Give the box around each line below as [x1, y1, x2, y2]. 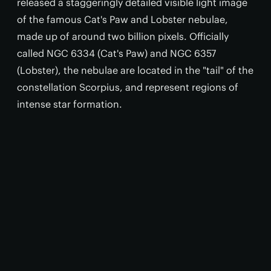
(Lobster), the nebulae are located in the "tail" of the [17, 64, 253, 76]
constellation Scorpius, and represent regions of [17, 81, 238, 93]
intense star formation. [17, 98, 122, 110]
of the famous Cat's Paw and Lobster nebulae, [17, 13, 228, 25]
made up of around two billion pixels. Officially [17, 30, 229, 42]
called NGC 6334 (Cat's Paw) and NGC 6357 [17, 47, 216, 59]
